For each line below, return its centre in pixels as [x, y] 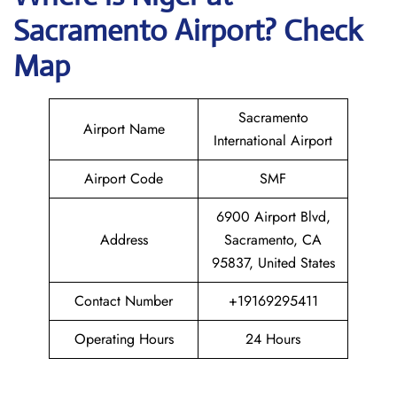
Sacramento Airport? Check [188, 31]
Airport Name [124, 129]
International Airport [273, 140]
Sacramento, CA [273, 240]
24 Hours [273, 339]
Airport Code [124, 179]
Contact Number [124, 301]
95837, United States [273, 263]
